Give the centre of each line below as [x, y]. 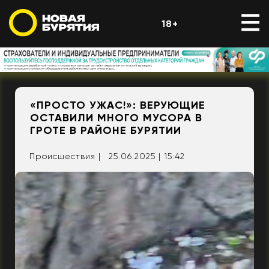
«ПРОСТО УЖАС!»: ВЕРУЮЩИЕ [118, 105]
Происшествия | [65, 156]
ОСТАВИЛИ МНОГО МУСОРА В [116, 118]
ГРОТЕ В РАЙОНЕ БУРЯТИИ [106, 131]
